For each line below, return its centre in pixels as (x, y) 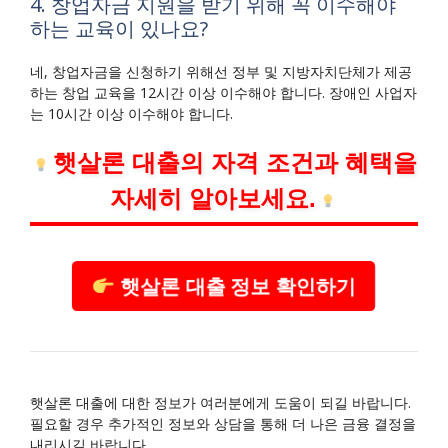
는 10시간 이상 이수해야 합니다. (131, 114)
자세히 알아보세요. (213, 199)
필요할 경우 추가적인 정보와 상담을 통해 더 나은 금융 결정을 (223, 424)
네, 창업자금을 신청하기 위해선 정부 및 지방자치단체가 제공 (221, 72)
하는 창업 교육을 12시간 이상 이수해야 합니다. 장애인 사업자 (223, 93)
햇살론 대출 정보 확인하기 (236, 286)
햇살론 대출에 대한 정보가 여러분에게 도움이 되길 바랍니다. (220, 403)
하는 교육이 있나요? (119, 29)
